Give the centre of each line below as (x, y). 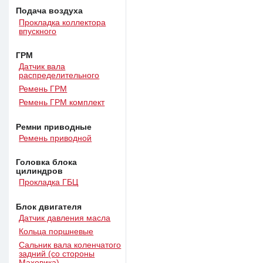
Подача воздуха (50, 11)
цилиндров (40, 171)
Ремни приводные (54, 127)
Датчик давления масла (65, 218)
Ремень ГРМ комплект (62, 103)
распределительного (59, 76)
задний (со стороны (57, 254)
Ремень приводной (55, 138)
